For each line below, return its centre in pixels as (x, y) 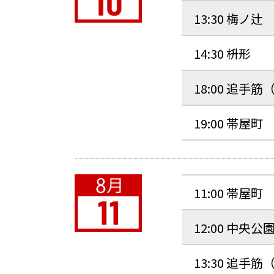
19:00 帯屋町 (228, 123)
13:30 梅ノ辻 (228, 19)
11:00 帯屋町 (228, 193)
